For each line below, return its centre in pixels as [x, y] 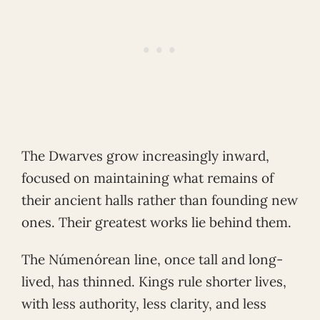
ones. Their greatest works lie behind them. [156, 222]
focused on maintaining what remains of [147, 177]
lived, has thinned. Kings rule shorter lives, [154, 281]
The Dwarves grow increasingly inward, [145, 155]
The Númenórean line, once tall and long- [152, 259]
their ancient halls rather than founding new [160, 200]
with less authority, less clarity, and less [144, 303]
